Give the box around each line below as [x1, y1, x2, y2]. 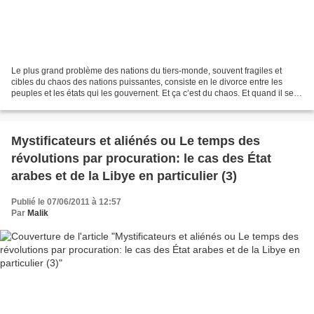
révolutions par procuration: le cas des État [11, 151, 271, 166]
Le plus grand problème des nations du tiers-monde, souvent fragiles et [11, 66, 282, 76]
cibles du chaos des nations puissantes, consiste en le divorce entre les [11, 77, 282, 88]
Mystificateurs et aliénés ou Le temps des [11, 134, 260, 149]
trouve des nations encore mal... [11, 100, 132, 110]
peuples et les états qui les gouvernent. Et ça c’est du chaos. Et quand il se [11, 88, 294, 99]
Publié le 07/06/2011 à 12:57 [11, 197, 121, 207]
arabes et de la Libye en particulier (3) [11, 169, 237, 184]
